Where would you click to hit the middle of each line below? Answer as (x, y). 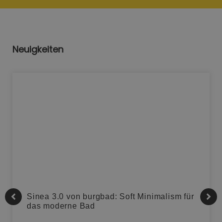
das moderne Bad (61, 206)
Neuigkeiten (38, 50)
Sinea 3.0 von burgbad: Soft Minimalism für (111, 197)
